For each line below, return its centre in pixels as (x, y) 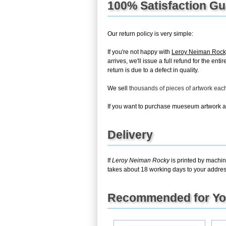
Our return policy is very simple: (150, 34)
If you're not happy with (139, 52)
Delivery (130, 134)
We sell (118, 88)
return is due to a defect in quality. (153, 70)
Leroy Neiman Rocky (141, 160)
